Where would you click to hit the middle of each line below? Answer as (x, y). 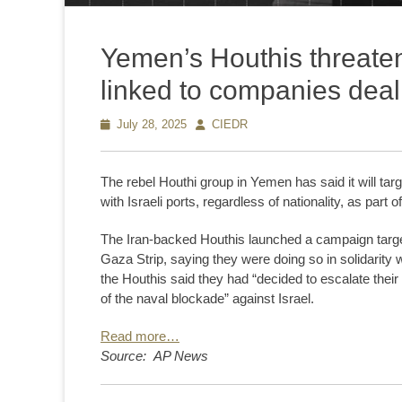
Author (213, 124)
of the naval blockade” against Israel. (207, 298)
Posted (119, 124)
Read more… (140, 336)
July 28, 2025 (152, 124)
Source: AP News (154, 355)
